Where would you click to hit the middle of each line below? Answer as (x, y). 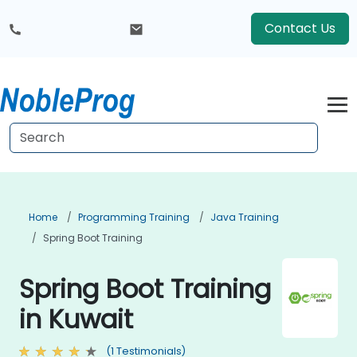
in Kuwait (76, 319)
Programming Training (134, 217)
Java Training (245, 217)
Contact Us (300, 28)
